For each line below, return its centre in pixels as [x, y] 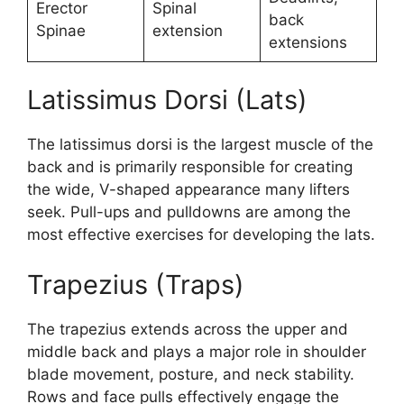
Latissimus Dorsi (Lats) [167, 100]
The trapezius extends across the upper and [188, 329]
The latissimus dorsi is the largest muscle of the [200, 145]
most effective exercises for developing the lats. [201, 235]
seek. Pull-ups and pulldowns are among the [189, 212]
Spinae [60, 30]
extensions [308, 42]
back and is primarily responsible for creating [190, 167]
